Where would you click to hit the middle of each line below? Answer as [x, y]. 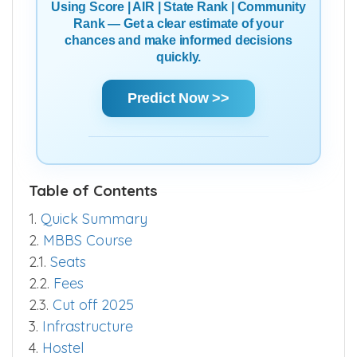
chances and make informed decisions [178, 40]
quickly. [178, 57]
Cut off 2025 [93, 304]
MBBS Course [88, 240]
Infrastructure [88, 326]
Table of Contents [93, 190]
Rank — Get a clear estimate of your [178, 24]
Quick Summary [94, 218]
